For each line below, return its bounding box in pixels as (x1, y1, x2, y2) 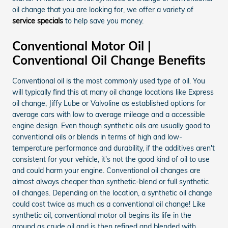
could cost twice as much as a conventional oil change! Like (12, 199, 206, 209)
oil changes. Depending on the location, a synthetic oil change (12, 188, 212, 198)
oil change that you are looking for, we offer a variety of (12, 5, 193, 15)
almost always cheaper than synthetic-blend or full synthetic (12, 177, 209, 187)
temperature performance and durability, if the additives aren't (12, 144, 215, 153)
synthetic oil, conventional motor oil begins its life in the (12, 211, 191, 220)
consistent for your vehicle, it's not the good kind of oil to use (12, 155, 210, 164)
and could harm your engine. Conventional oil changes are (12, 166, 201, 176)
